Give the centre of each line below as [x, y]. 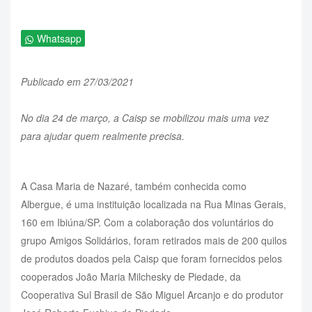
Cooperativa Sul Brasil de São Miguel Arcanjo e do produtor [152, 294]
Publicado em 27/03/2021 [77, 81]
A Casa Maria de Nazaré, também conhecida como [134, 186]
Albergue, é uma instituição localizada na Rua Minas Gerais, [154, 204]
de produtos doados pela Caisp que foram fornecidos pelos [151, 258]
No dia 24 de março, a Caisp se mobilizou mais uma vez [145, 117]
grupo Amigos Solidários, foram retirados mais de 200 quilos [154, 240]
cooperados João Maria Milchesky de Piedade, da [131, 276]
